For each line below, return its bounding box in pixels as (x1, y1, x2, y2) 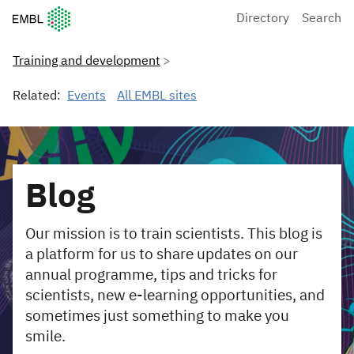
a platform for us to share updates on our (25, 247, 298, 262)
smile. (25, 330, 66, 345)
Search (302, 12, 341, 25)
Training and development (13, 55, 160, 68)
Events (67, 90, 106, 103)
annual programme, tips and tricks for (25, 268, 277, 283)
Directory (236, 12, 289, 25)
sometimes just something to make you (25, 309, 289, 324)
